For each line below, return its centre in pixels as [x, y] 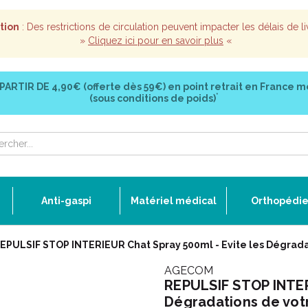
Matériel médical [173, 201]
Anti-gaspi [66, 201]
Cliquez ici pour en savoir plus [156, 41]
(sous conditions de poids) [153, 98]
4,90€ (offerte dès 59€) [108, 87]
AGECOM [189, 271]
